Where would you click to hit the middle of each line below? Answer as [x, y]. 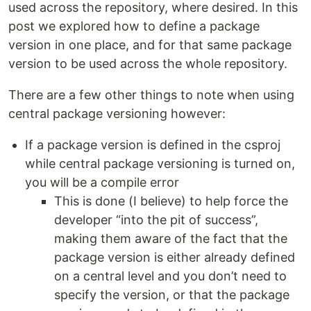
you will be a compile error [102, 183]
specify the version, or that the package [172, 295]
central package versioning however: [117, 114]
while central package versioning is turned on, [160, 164]
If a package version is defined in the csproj [153, 145]
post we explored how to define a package [134, 26]
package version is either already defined [175, 258]
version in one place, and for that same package [150, 45]
